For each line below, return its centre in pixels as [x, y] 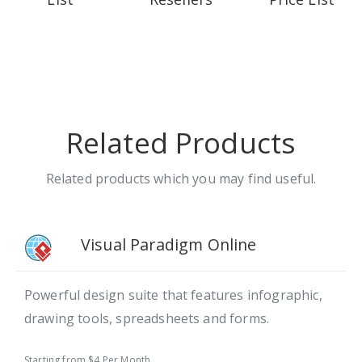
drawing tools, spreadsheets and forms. [147, 319]
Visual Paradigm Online [169, 244]
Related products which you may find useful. [181, 178]
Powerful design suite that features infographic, [173, 295]
